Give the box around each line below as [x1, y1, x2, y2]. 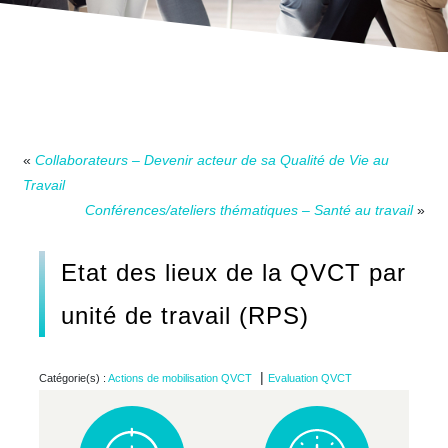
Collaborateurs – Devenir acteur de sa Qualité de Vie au [35, 151, 389, 168]
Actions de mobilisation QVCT [108, 371, 252, 384]
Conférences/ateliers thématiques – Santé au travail [85, 201, 413, 218]
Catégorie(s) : [39, 371, 108, 384]
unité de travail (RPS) [61, 301, 309, 329]
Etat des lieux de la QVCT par [61, 258, 406, 286]
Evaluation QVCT [268, 371, 352, 384]
